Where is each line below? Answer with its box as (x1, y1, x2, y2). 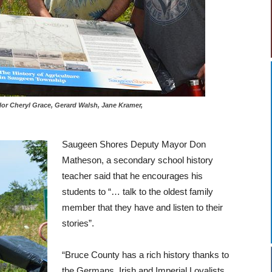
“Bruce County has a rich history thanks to (62, 250, 229, 260)
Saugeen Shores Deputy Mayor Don (62, 139, 206, 150)
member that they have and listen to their (62, 202, 223, 213)
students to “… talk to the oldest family (62, 186, 213, 197)
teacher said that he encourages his (62, 171, 203, 182)
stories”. (62, 218, 94, 229)
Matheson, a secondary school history (62, 155, 213, 166)
